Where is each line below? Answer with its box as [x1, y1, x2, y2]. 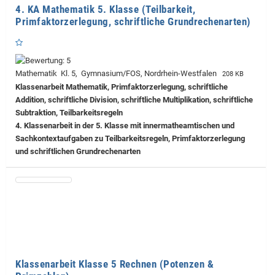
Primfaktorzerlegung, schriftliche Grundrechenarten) [15, 15, 251, 28]
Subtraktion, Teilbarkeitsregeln [15, 108, 123, 118]
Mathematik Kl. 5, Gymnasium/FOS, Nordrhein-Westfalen [15, 69, 220, 79]
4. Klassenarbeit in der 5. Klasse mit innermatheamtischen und [15, 121, 234, 131]
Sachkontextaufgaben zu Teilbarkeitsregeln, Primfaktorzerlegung [15, 134, 245, 144]
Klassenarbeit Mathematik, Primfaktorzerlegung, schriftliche [15, 82, 228, 92]
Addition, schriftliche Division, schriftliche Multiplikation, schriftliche [15, 95, 253, 105]
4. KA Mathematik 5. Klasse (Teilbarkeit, [15, 3, 195, 16]
